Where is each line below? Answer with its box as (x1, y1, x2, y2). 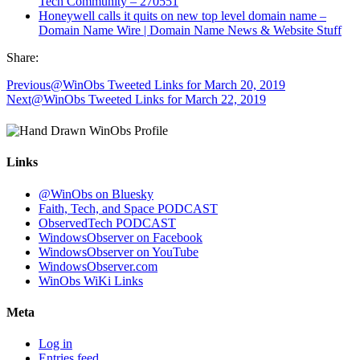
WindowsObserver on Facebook (39, 230, 202, 244)
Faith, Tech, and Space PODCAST (39, 201, 218, 215)
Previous (6, 77, 51, 92)
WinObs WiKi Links (39, 273, 143, 288)
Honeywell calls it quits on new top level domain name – (39, 8, 326, 22)
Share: (6, 50, 39, 64)
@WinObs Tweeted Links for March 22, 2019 (31, 92, 266, 106)
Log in (39, 337, 72, 351)
